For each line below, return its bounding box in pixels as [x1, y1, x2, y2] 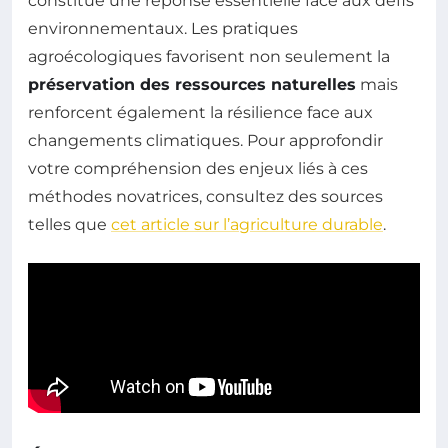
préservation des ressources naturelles [28, 74, 356, 94]
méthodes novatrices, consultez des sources [28, 186, 383, 206]
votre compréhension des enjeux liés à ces [28, 158, 368, 178]
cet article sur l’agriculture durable [111, 214, 383, 234]
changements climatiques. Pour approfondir [28, 130, 383, 150]
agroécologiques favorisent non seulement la [28, 46, 390, 66]
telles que [28, 214, 111, 234]
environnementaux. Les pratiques [28, 18, 298, 38]
